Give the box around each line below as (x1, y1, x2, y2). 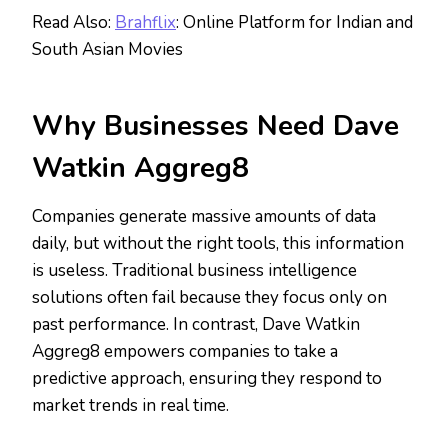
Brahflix (115, 11, 176, 35)
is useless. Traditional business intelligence (32, 259, 357, 283)
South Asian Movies (32, 38, 183, 62)
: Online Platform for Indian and (176, 11, 413, 35)
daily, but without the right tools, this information (32, 232, 404, 256)
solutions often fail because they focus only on (32, 286, 387, 310)
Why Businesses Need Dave (32, 107, 399, 146)
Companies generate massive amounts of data (32, 205, 376, 229)
